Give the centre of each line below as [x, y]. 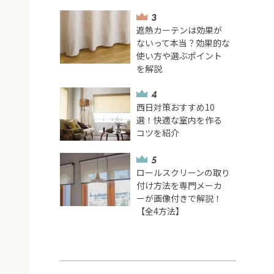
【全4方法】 [161, 211]
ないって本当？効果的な [183, 43]
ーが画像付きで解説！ [180, 198]
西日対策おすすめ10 [176, 107]
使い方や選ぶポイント [180, 56]
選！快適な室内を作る [180, 120]
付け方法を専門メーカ [180, 186]
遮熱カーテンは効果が [180, 30]
